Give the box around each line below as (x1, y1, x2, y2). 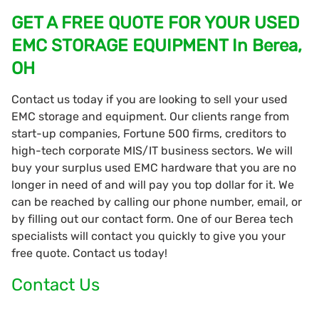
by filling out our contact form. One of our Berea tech (11, 211, 293, 226)
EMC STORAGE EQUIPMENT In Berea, (11, 35, 302, 56)
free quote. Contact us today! (11, 246, 167, 260)
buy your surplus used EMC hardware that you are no (11, 160, 296, 174)
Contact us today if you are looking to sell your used (11, 92, 288, 106)
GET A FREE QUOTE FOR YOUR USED (11, 12, 300, 33)
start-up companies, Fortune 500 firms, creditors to (11, 126, 286, 140)
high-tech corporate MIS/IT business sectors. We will (11, 143, 293, 157)
